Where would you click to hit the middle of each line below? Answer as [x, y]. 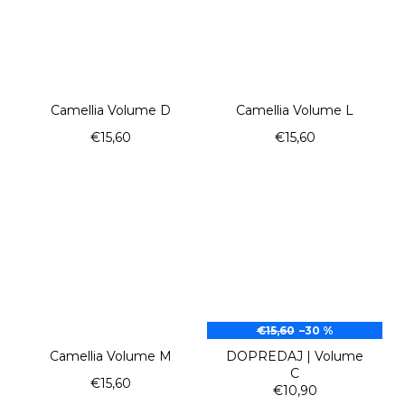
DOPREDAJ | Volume [295, 356]
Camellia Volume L [295, 110]
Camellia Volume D [110, 110]
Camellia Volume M [110, 356]
